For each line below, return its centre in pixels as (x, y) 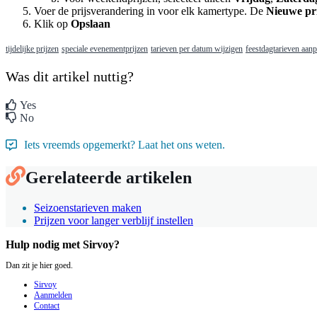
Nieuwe (284, 11)
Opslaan (91, 24)
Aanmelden (53, 295)
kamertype (221, 11)
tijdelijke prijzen (32, 49)
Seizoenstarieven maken (88, 207)
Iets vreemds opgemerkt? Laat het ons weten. (125, 145)
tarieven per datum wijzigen (197, 49)
